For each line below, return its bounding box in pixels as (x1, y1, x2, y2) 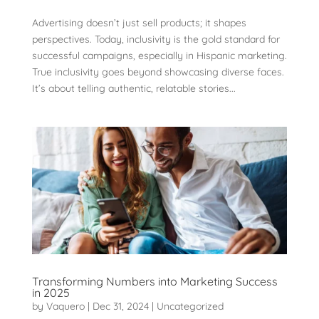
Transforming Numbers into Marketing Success (31, 274, 278, 289)
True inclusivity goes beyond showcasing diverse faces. (31, 65, 284, 78)
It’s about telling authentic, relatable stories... (31, 81, 236, 95)
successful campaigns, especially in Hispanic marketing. (31, 48, 287, 62)
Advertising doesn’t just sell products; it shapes (31, 16, 246, 29)
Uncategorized (156, 300, 224, 313)
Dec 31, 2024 (92, 300, 149, 313)
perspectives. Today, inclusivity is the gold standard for (31, 32, 280, 46)
